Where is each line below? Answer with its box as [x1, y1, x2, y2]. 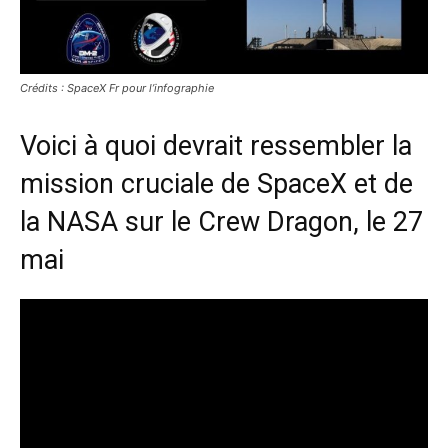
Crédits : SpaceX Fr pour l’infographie [20, 80, 214, 95]
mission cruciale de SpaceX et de [20, 167, 413, 200]
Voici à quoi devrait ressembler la [20, 129, 412, 162]
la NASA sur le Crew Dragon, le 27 [20, 205, 423, 238]
